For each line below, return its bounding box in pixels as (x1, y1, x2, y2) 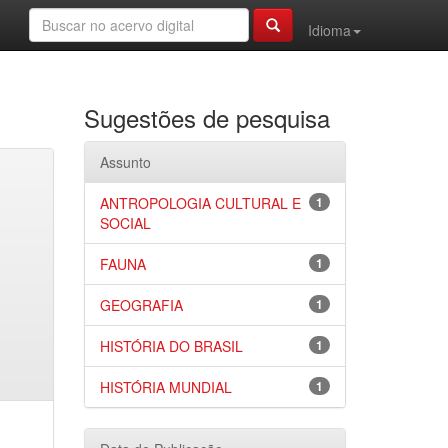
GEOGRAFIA (99, 295, 183, 315)
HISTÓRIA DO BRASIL (99, 336, 243, 356)
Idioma (308, 20, 351, 40)
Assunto (99, 152, 151, 172)
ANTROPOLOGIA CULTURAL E (99, 193, 301, 213)
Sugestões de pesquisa (83, 100, 330, 135)
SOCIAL (99, 213, 151, 233)
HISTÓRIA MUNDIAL (99, 377, 232, 397)
